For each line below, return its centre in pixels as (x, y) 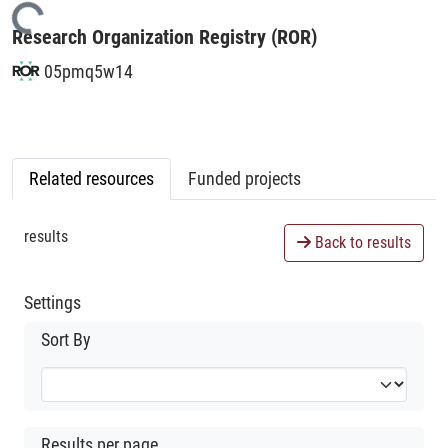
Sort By (66, 339)
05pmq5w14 (86, 71)
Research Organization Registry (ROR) (164, 36)
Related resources (91, 178)
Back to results (361, 242)
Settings (52, 302)
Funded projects (244, 178)
